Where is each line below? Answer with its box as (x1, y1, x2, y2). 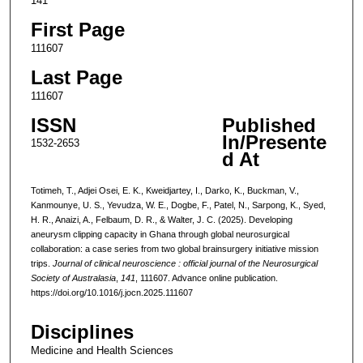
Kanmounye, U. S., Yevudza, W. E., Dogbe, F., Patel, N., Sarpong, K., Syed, (30, 199, 326, 210)
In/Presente (221, 131, 327, 154)
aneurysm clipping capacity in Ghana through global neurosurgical (30, 228, 289, 239)
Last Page (30, 66, 122, 88)
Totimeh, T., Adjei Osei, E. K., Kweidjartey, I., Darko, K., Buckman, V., (30, 185, 299, 195)
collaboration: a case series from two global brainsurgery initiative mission (30, 243, 318, 254)
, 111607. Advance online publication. (135, 272, 278, 283)
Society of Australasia (30, 272, 116, 283)
